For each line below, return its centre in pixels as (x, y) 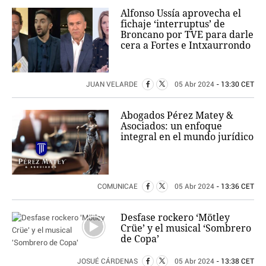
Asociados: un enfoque (172, 126)
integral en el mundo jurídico (187, 136)
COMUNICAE (118, 186)
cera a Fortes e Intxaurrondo (186, 45)
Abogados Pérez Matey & (177, 115)
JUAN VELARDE (113, 84)
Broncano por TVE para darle (187, 34)
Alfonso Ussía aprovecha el (181, 13)
